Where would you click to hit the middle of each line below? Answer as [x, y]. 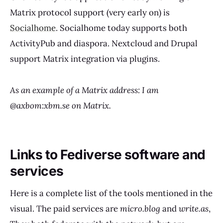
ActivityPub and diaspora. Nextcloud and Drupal [104, 43]
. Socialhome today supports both [121, 28]
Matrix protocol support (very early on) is [90, 12]
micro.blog [140, 208]
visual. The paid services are [65, 208]
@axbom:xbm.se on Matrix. [60, 105]
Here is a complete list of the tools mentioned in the [111, 193]
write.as [194, 208]
